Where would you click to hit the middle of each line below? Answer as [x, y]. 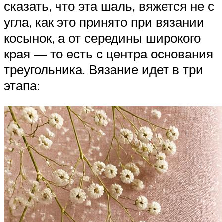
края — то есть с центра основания [109, 54]
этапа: [22, 85]
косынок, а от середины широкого [102, 38]
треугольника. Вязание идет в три [104, 70]
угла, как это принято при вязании [104, 22]
